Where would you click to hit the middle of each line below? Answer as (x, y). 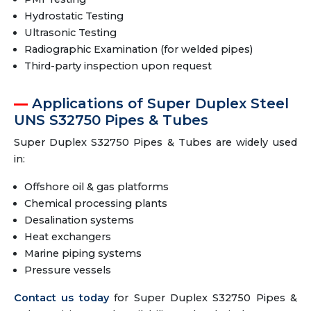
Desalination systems (79, 220)
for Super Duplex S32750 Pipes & (203, 298)
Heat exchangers (68, 237)
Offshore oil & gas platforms (96, 187)
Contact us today (61, 298)
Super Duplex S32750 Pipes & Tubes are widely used (155, 142)
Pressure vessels (68, 270)
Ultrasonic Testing (70, 33)
